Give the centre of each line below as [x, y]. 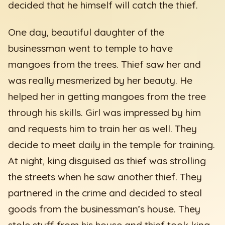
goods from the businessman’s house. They [104, 209]
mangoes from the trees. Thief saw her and [105, 64]
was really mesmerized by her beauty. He [100, 80]
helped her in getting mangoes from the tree [107, 96]
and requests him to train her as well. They [103, 128]
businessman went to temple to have [91, 48]
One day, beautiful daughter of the [86, 32]
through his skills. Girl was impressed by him [105, 112]
